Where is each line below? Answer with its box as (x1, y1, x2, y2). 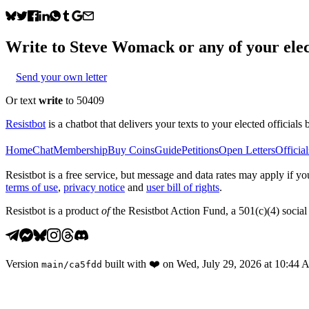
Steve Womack (70, 37, 175, 56)
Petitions (181, 143, 219, 156)
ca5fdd (69, 259, 102, 270)
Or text (6, 94, 39, 106)
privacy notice (63, 181, 125, 193)
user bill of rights (146, 181, 219, 193)
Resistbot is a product (6, 204, 101, 217)
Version (6, 257, 39, 270)
